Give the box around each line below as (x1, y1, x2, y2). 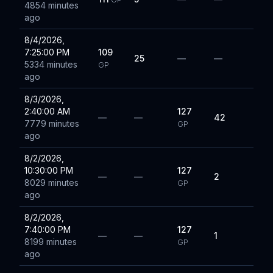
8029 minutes (24, 177, 79, 188)
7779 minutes (24, 118, 79, 129)
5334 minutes (24, 59, 77, 69)
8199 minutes (24, 236, 77, 247)
